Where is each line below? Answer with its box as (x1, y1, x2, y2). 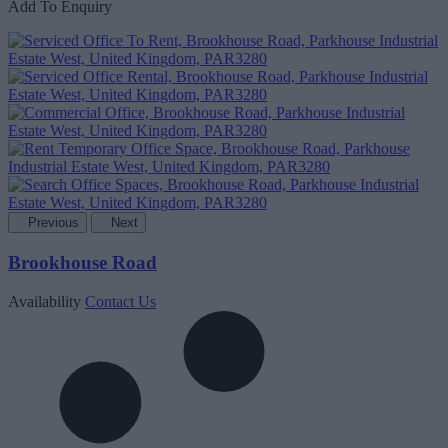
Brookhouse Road (8, 252, 157, 274)
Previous (28, 215, 79, 231)
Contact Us (85, 292, 156, 310)
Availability (8, 292, 81, 310)
